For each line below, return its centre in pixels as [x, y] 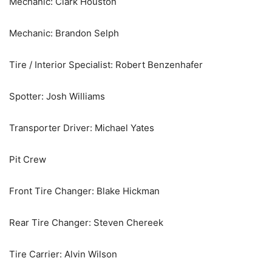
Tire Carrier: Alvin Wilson [63, 254]
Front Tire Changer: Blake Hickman [84, 191]
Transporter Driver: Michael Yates [82, 128]
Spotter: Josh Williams [57, 97]
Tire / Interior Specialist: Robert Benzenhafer [106, 65]
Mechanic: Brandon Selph [64, 33]
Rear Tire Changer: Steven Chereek [86, 223]
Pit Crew [28, 160]
